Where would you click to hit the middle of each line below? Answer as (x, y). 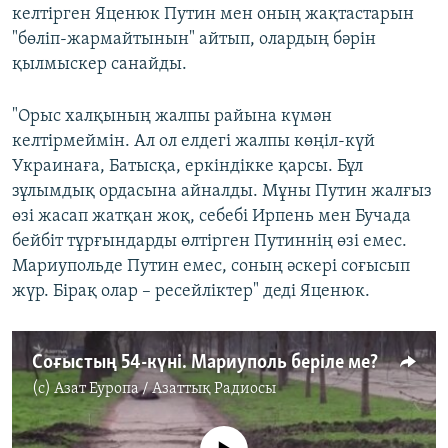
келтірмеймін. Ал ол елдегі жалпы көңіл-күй (193, 142)
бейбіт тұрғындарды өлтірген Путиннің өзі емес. (209, 242)
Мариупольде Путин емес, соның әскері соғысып (211, 267)
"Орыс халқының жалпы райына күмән (172, 117)
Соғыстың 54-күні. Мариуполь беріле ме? (205, 363)
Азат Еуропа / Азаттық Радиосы (165, 389)
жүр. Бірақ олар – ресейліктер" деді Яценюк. (191, 292)
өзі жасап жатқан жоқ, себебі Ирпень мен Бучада (211, 217)
